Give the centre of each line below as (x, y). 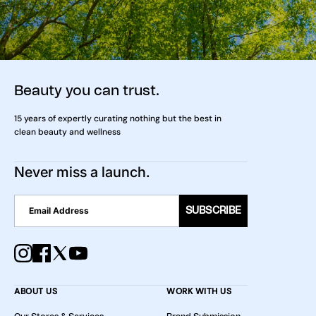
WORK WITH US (199, 291)
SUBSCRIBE (214, 211)
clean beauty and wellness (67, 132)
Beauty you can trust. (87, 91)
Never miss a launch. (82, 172)
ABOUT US (36, 291)
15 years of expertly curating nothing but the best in (118, 118)
